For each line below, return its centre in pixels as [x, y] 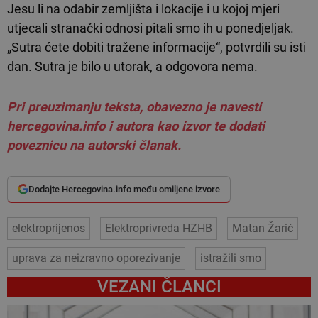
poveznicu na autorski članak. [94, 145]
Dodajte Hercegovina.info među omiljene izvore [124, 189]
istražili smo [231, 258]
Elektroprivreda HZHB [159, 228]
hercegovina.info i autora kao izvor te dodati [136, 126]
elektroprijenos [49, 228]
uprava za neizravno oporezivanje [96, 258]
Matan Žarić [263, 228]
